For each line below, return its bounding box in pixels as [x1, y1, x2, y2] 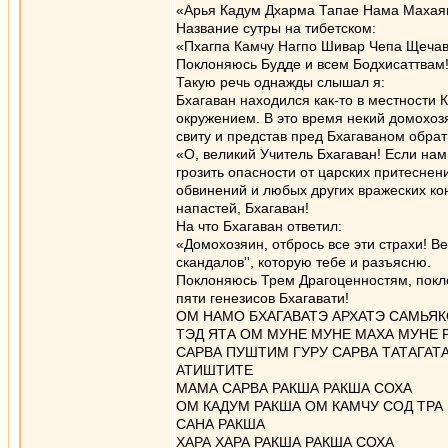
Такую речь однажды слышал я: [176, 74, 385, 90]
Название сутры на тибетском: [176, 20, 376, 36]
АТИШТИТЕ [176, 362, 253, 378]
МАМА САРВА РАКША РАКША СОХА [176, 380, 412, 396]
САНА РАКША [176, 416, 265, 432]
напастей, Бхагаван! [176, 200, 309, 216]
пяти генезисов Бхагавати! [176, 290, 349, 306]
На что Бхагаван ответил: [176, 218, 342, 234]
